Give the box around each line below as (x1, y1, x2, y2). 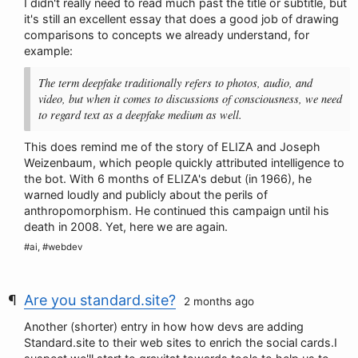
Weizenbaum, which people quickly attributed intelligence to (24, 156, 344, 169)
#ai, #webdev (24, 241, 82, 253)
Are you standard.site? (24, 292, 176, 308)
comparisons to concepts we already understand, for (24, 28, 309, 42)
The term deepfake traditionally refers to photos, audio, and (38, 75, 312, 90)
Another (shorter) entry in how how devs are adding (24, 320, 304, 333)
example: (24, 44, 73, 58)
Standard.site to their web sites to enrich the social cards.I (24, 336, 337, 349)
